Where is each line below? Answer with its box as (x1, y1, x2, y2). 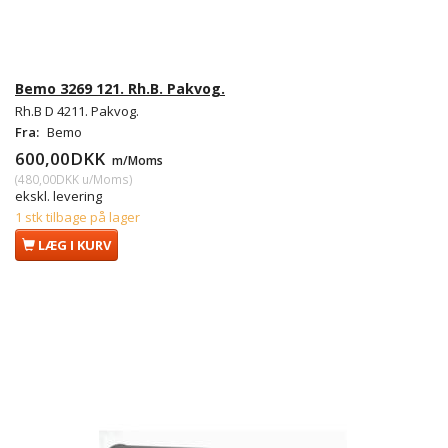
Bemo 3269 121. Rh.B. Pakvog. (15, 79, 225, 99)
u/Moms (79, 171, 129, 188)
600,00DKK (15, 147, 109, 171)
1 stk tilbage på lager (15, 208, 140, 227)
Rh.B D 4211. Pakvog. (15, 102, 139, 121)
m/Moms (109, 152, 163, 169)
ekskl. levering (15, 187, 102, 206)
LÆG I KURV (38, 236, 111, 255)
